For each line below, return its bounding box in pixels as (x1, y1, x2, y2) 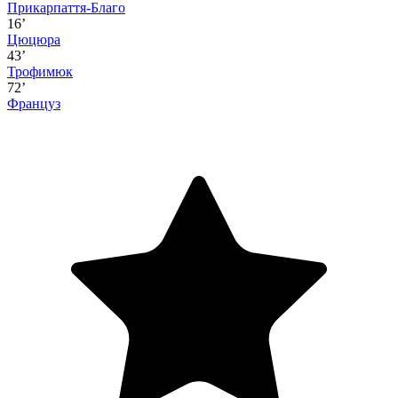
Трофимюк (7, 63, 73, 79)
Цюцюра (7, 31, 60, 47)
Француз (7, 95, 60, 111)
